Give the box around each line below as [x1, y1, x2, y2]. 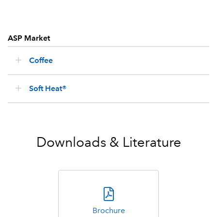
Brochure [92, 206, 125, 216]
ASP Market [8, 33, 50, 43]
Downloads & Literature [36, 134, 181, 151]
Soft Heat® [29, 84, 67, 93]
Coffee [29, 56, 53, 65]
